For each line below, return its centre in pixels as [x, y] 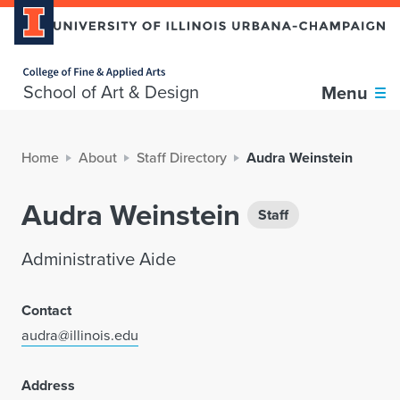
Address [48, 386]
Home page [39, 61]
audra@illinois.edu [80, 335]
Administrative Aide [99, 259]
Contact [46, 311]
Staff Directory [182, 158]
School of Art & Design [111, 92]
